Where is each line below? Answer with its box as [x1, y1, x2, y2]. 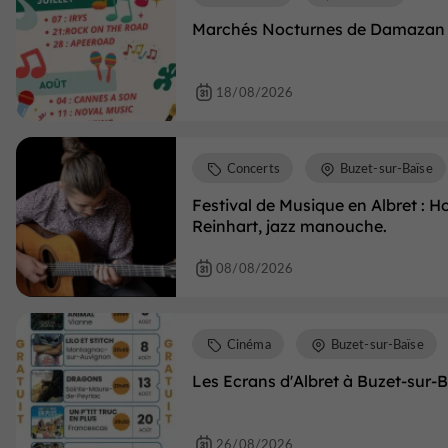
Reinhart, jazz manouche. [192, 216, 387, 237]
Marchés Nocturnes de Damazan [192, 19, 445, 40]
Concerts [226, 159, 280, 177]
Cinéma [226, 335, 271, 353]
